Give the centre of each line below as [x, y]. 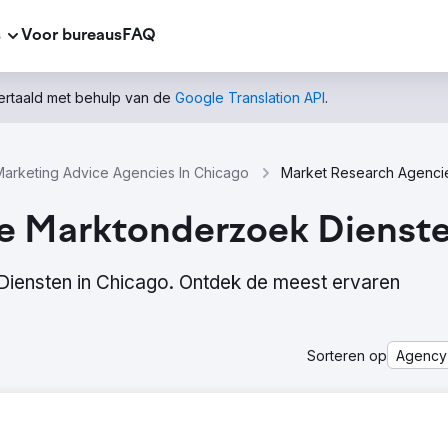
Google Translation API [250, 97]
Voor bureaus [71, 35]
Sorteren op [347, 355]
